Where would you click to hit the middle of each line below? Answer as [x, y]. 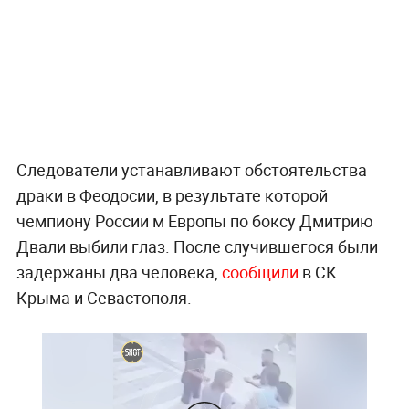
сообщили [260, 272]
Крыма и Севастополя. [104, 297]
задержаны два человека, [119, 272]
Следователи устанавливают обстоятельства [191, 169]
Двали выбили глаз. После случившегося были [197, 246]
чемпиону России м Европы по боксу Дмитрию [194, 220]
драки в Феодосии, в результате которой [172, 195]
